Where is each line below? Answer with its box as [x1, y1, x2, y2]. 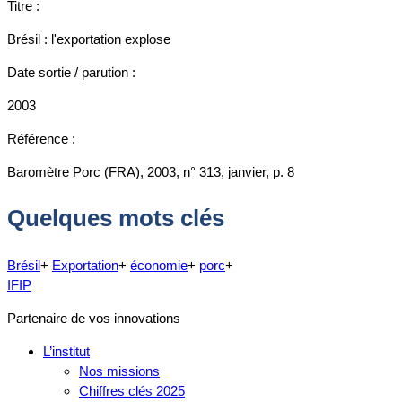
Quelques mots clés [7, 205, 224, 232]
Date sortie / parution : [7, 64, 135, 80]
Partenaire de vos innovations [7, 310, 180, 326]
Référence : [7, 130, 75, 146]
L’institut [43, 343, 90, 359]
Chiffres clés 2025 [79, 382, 185, 398]
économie [130, 257, 188, 273]
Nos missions [79, 363, 160, 379]
